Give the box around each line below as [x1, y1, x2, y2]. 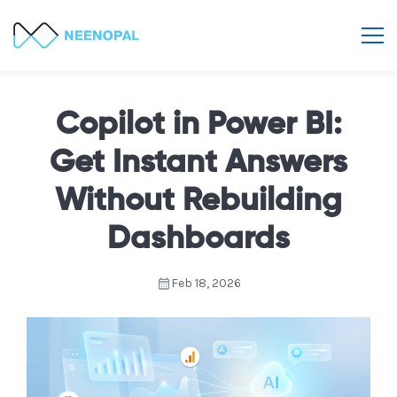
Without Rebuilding [55, 185, 342, 217]
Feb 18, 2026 [170, 276, 241, 291]
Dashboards [107, 223, 290, 255]
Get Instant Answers [50, 147, 347, 179]
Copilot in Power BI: [55, 109, 342, 141]
